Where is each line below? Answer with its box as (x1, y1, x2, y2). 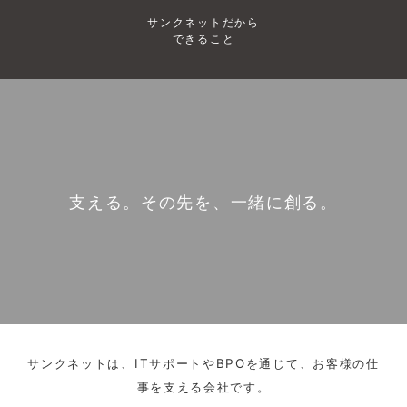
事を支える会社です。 (136, 380, 271, 394)
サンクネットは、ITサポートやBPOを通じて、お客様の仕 (27, 356, 380, 371)
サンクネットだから (147, 15, 260, 29)
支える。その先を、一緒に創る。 (69, 192, 338, 212)
